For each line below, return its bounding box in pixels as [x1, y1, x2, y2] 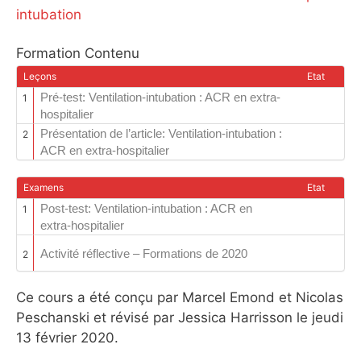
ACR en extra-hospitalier [39, 143, 169, 158]
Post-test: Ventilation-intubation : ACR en [39, 201, 252, 216]
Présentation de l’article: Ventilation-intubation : [39, 127, 282, 141]
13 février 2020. [16, 330, 118, 346]
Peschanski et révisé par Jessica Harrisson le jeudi [16, 309, 343, 326]
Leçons [23, 70, 57, 83]
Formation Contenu [16, 45, 139, 61]
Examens [23, 181, 64, 194]
